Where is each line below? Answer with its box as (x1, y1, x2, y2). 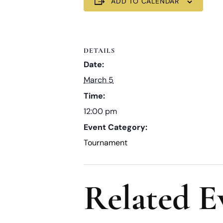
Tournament (84, 137, 127, 148)
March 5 (84, 74, 113, 85)
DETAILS (84, 46, 115, 55)
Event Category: (84, 121, 147, 132)
